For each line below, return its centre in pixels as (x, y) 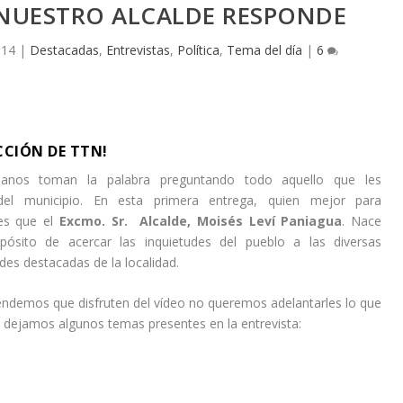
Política (199, 50)
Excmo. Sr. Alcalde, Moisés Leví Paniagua (201, 221)
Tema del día (265, 50)
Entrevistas (139, 50)
